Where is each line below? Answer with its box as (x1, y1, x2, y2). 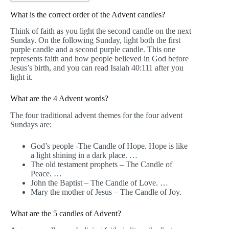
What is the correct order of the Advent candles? (10, 10, 165, 19)
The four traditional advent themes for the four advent (10, 111, 182, 120)
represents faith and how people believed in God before (10, 54, 189, 63)
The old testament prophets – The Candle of (31, 160, 172, 169)
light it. (10, 73, 33, 82)
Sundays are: (10, 120, 52, 129)
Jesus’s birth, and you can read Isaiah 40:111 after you (10, 63, 184, 73)
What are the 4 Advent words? (10, 94, 108, 103)
